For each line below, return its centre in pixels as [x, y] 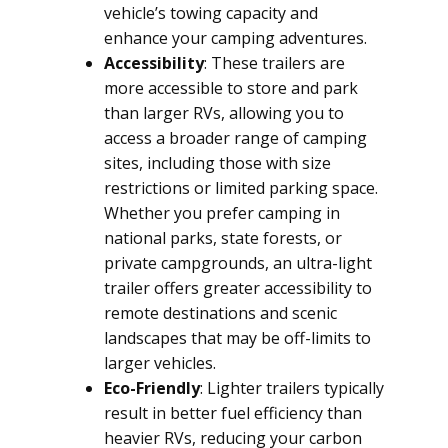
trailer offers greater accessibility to [238, 288]
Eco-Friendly [152, 388]
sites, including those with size [217, 163]
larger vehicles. [160, 363]
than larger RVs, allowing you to [224, 113]
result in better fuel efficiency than [233, 413]
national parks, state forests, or [223, 238]
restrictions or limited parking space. [241, 188]
